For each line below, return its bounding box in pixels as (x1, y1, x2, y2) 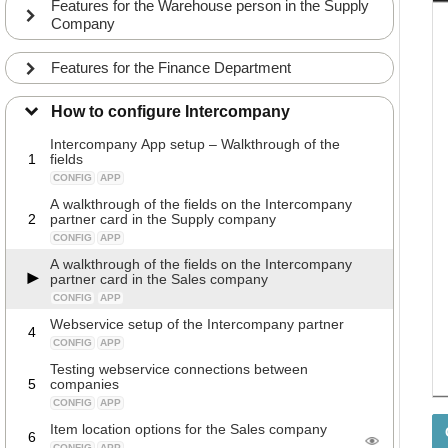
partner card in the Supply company (50, 211, 276, 227)
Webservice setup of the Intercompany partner (50, 316, 344, 332)
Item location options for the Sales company (50, 421, 327, 437)
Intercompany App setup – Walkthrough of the (50, 136, 340, 152)
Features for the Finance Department (51, 59, 291, 76)
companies (50, 376, 119, 392)
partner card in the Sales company (50, 271, 268, 287)
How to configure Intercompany (51, 103, 290, 120)
